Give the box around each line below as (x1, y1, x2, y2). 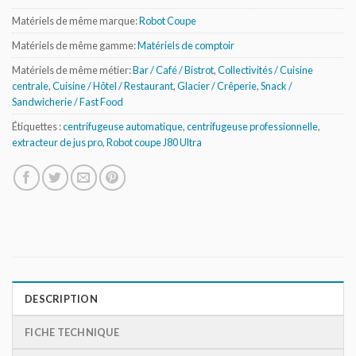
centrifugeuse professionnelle (187, 120, 318, 133)
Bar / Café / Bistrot (133, 64, 214, 77)
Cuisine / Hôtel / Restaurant (52, 79, 173, 93)
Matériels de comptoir (137, 39, 234, 52)
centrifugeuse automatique (63, 120, 183, 133)
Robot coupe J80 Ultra (106, 136, 202, 149)
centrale (12, 79, 48, 93)
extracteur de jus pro (12, 136, 103, 149)
